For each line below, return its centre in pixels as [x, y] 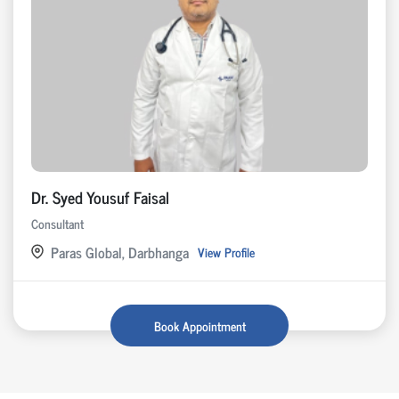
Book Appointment [199, 325]
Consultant [57, 223]
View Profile [226, 252]
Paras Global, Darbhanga [120, 252]
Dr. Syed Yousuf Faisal [100, 196]
